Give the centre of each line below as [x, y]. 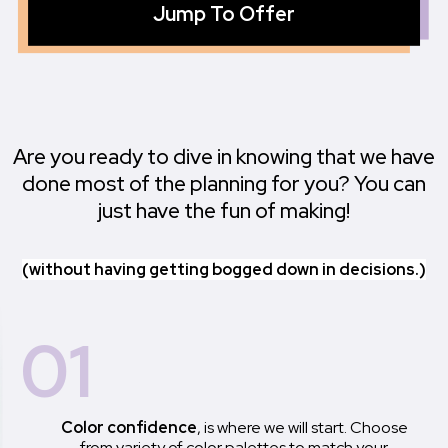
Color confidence [128, 428]
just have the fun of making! [224, 211]
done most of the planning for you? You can [224, 184]
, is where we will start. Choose [302, 428]
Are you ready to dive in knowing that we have [224, 157]
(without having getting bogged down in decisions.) [224, 270]
